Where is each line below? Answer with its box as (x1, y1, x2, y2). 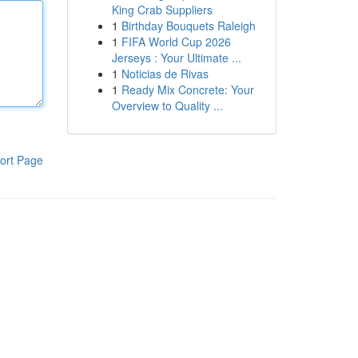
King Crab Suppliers (111, 2, 213, 18)
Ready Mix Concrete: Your (121, 82, 254, 97)
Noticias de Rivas (121, 66, 209, 82)
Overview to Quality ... (111, 97, 223, 113)
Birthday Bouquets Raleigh (121, 18, 256, 34)
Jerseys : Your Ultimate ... (111, 50, 241, 66)
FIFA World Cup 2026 (121, 34, 231, 50)
